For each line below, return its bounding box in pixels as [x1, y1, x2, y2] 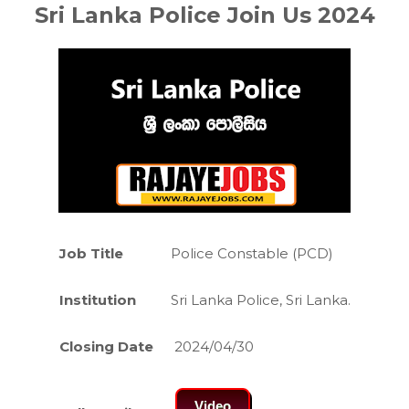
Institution [58, 291, 136, 309]
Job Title [58, 245, 123, 262]
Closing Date [58, 338, 153, 355]
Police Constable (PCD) [170, 245, 333, 262]
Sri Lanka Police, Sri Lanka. [170, 291, 351, 309]
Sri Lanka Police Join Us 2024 [34, 2, 375, 28]
